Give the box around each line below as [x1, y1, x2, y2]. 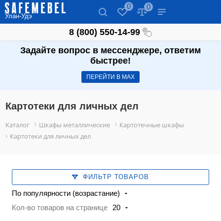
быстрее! [90, 56, 131, 66]
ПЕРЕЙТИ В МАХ [86, 74, 135, 81]
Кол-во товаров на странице [12, 203, 108, 212]
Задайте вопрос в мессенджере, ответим [20, 45, 201, 56]
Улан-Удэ [5, 12, 32, 20]
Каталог [5, 120, 30, 130]
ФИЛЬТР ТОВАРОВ [83, 173, 149, 181]
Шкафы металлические [39, 120, 110, 130]
